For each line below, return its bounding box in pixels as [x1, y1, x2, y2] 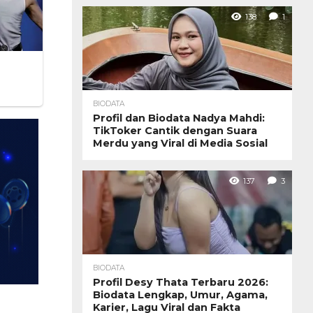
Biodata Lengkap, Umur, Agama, [93, 288, 268, 301]
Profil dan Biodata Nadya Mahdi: [93, 111, 265, 124]
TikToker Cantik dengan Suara [93, 124, 257, 137]
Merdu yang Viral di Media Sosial [93, 136, 268, 150]
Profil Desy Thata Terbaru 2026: [93, 275, 268, 289]
